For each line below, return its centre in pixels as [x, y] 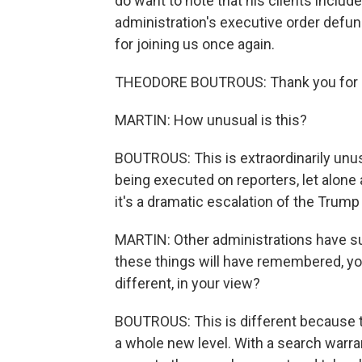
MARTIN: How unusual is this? [211, 120]
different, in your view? [187, 283]
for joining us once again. [195, 44]
